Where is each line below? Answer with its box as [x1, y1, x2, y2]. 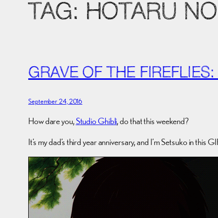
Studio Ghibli [75, 115, 117, 126]
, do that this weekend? [117, 115, 189, 126]
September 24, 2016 [28, 97, 83, 105]
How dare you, [28, 115, 76, 126]
